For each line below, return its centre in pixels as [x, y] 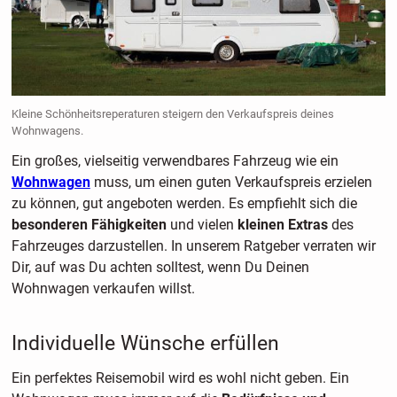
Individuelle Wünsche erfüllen [145, 344]
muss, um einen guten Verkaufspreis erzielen [231, 182]
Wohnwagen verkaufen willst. [103, 288]
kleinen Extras [282, 224]
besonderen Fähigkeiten [89, 224]
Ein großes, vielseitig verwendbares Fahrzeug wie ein [175, 160]
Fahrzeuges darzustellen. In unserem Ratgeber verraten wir [193, 245]
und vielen [202, 224]
